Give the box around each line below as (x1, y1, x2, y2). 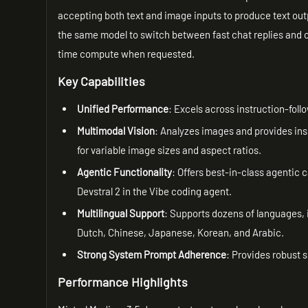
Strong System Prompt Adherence (77, 248, 227, 261)
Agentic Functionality (77, 166, 173, 178)
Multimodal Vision (77, 124, 155, 137)
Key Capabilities (58, 74, 146, 89)
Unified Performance (77, 102, 169, 115)
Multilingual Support (77, 207, 165, 219)
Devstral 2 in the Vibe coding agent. (77, 185, 232, 197)
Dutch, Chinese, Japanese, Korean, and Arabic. (77, 226, 285, 239)
